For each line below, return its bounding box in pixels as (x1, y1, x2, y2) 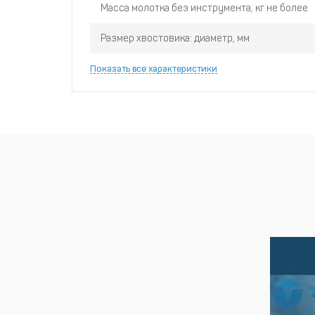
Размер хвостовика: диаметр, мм (101, 32, 250, 45)
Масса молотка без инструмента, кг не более (101, 2, 308, 15)
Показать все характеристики (90, 63, 217, 75)
